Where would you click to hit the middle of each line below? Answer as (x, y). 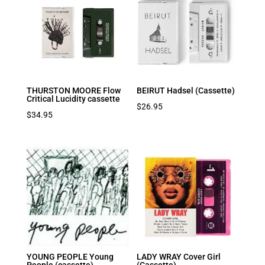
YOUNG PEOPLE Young (70, 257)
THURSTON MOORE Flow (73, 90)
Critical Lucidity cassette (73, 98)
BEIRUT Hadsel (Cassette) (186, 90)
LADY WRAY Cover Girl (179, 257)
